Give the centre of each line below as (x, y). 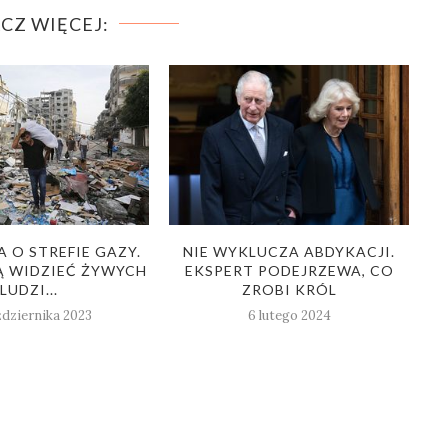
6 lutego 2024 (289, 315)
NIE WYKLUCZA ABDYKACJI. (289, 251)
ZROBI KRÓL (289, 289)
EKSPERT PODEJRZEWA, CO (289, 270)
